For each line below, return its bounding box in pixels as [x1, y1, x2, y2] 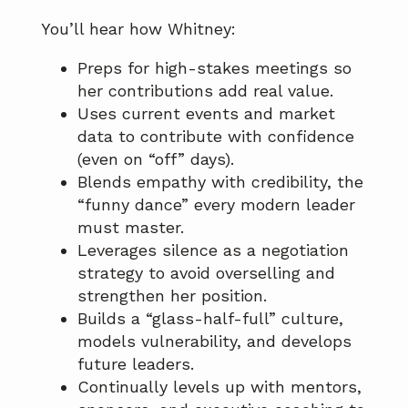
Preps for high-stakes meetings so [77, 57, 352, 77]
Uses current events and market [77, 103, 335, 123]
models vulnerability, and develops [77, 331, 352, 351]
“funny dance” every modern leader [77, 194, 355, 214]
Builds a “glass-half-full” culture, [77, 308, 343, 328]
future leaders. [77, 353, 194, 373]
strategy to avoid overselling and [77, 262, 335, 282]
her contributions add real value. [77, 80, 333, 100]
